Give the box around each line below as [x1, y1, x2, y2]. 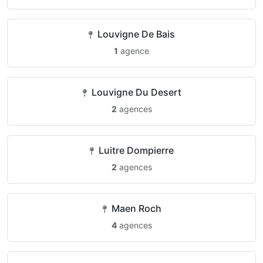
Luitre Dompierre [96, 144, 174, 156]
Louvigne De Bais [95, 28, 175, 40]
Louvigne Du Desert [89, 86, 181, 98]
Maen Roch [109, 203, 161, 214]
